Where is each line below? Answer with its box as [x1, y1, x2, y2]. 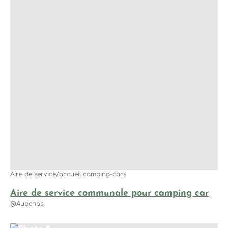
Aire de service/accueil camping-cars [10, 170, 126, 178]
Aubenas [16, 200, 43, 208]
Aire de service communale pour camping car [10, 188, 209, 198]
